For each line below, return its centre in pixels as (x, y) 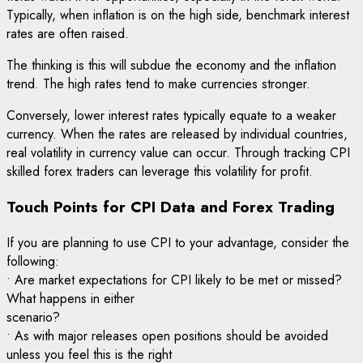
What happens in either (70, 298)
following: (33, 261)
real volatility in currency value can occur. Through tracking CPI (178, 153)
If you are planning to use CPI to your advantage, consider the (178, 242)
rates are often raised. (68, 34)
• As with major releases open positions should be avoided (167, 335)
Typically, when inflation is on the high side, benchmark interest (178, 15)
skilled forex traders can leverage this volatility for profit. (160, 172)
